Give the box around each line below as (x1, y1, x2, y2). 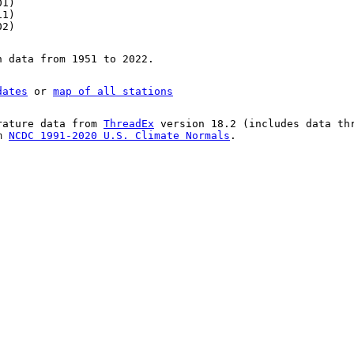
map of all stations (53, 85, 173, 98)
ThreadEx (104, 118, 154, 130)
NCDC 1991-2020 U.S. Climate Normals (9, 130, 230, 142)
